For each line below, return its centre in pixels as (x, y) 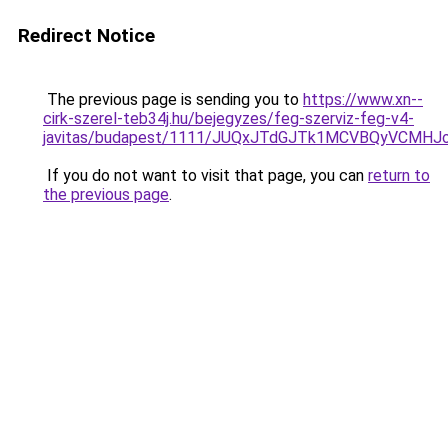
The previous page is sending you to (173, 99)
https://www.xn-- (363, 99)
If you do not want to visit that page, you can (205, 175)
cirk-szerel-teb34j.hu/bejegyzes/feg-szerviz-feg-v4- (228, 118)
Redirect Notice (86, 35)
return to (399, 175)
